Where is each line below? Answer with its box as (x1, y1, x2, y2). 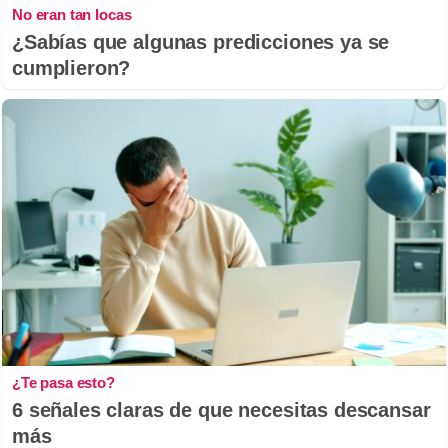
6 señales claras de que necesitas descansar (12, 398, 431, 421)
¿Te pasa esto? (12, 373, 115, 391)
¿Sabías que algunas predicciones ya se (12, 31, 390, 54)
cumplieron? (12, 57, 131, 80)
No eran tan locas (12, 6, 132, 24)
